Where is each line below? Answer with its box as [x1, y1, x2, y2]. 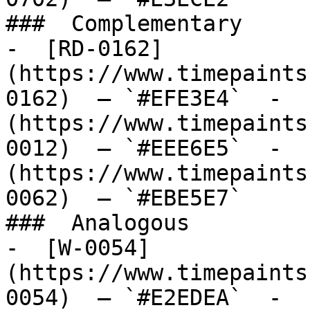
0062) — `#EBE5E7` [6, 185, 268, 210]
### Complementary [6, 11, 255, 36]
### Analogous [6, 210, 203, 235]
